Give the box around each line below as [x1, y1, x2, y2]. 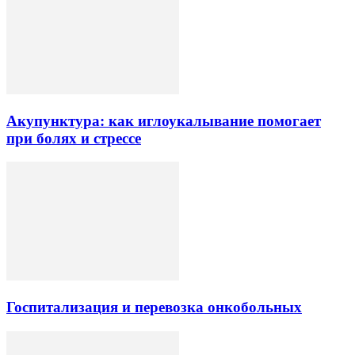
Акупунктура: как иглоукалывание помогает [6, 112, 321, 129]
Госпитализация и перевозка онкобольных [6, 298, 302, 315]
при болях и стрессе [6, 129, 141, 147]
